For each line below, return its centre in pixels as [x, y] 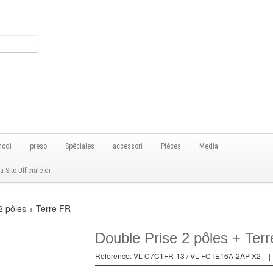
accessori [128, 147]
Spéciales [80, 147]
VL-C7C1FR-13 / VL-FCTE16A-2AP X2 [197, 256]
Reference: [113, 256]
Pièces [171, 147]
